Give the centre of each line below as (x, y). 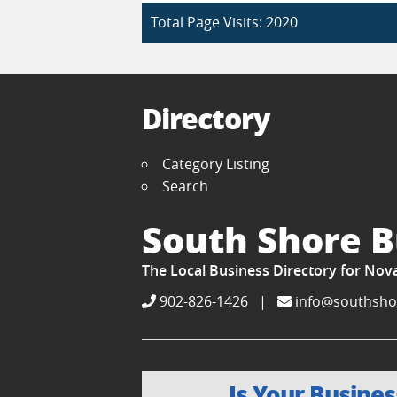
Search (185, 186)
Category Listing (216, 163)
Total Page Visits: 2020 (224, 22)
